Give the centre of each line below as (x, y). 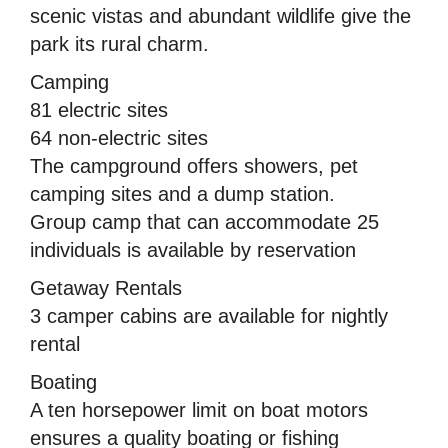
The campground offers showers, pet (194, 165)
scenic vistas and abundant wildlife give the (220, 15)
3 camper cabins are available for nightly (209, 315)
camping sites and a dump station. (182, 193)
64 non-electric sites (119, 137)
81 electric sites (99, 109)
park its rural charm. (119, 43)
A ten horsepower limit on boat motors (199, 409)
